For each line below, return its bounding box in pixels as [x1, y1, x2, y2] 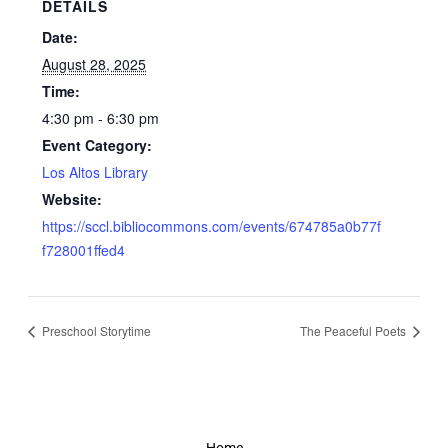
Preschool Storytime [38, 321, 151, 339]
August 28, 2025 [42, 54, 147, 75]
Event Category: [42, 135, 153, 156]
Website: [42, 189, 103, 210]
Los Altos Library [42, 162, 149, 183]
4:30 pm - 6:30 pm [42, 108, 160, 129]
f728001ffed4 [42, 240, 126, 261]
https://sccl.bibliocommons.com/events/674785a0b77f [42, 216, 382, 237]
